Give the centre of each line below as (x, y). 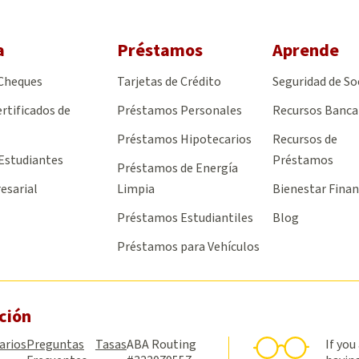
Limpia (136, 189)
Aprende (306, 50)
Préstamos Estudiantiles (186, 218)
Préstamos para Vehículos (189, 246)
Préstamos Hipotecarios (185, 139)
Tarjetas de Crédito (169, 81)
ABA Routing (161, 344)
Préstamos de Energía (178, 168)
